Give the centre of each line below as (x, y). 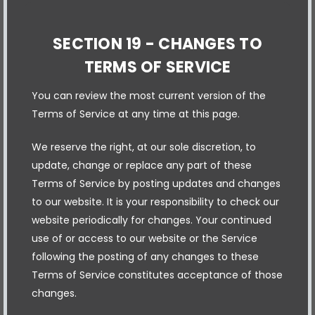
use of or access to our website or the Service (144, 238)
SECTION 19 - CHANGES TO (157, 44)
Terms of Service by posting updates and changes (156, 183)
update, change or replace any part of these (142, 165)
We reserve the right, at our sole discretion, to (144, 147)
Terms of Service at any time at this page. (136, 114)
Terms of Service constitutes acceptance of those (157, 275)
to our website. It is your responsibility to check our (155, 201)
